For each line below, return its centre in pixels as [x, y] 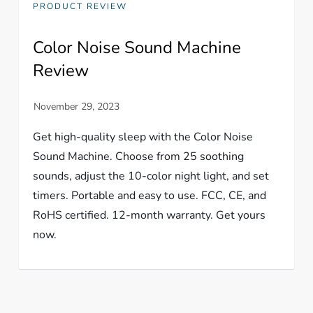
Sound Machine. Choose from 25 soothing [139, 156]
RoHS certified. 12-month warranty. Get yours [150, 215]
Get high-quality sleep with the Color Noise [143, 137]
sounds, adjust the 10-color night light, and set [151, 176]
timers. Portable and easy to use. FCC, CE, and [150, 196]
